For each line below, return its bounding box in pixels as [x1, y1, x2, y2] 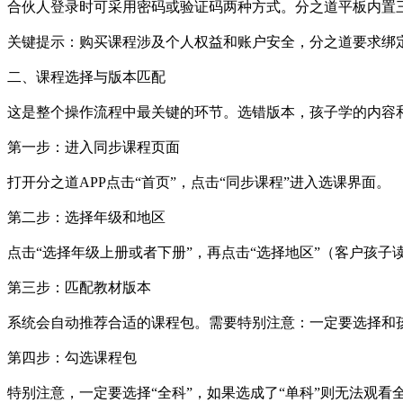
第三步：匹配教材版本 [7, 279, 151, 295]
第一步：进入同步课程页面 [7, 139, 180, 155]
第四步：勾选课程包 [7, 349, 137, 365]
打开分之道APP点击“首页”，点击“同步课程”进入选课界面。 [7, 174, 390, 190]
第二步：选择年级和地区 [7, 209, 166, 225]
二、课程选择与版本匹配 [7, 68, 166, 85]
